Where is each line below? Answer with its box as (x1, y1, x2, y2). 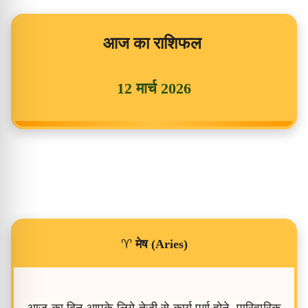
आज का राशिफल (103, 34, 201, 52)
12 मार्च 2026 (117, 80, 191, 97)
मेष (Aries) (135, 237, 188, 251)
